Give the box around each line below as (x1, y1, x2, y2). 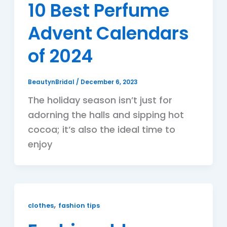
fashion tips (58, 201, 100, 210)
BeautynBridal (27, 78, 76, 87)
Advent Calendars (27, 21, 189, 46)
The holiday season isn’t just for (27, 94, 172, 107)
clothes (27, 201, 54, 210)
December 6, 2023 (80, 78, 138, 87)
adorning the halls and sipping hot (27, 108, 184, 122)
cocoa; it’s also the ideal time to (27, 123, 175, 136)
